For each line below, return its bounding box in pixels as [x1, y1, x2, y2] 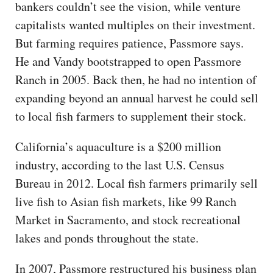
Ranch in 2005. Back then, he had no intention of [15, 71, 257, 88]
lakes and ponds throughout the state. [15, 230, 199, 247]
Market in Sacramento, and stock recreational [15, 211, 241, 229]
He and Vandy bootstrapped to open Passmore [15, 53, 241, 70]
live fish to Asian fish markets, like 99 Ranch [15, 193, 236, 210]
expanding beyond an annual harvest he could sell [15, 90, 258, 107]
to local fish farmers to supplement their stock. [15, 108, 246, 125]
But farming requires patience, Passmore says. [15, 35, 244, 52]
